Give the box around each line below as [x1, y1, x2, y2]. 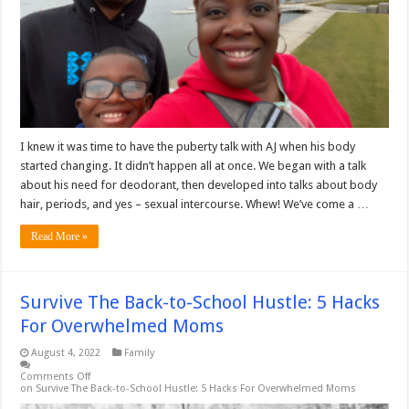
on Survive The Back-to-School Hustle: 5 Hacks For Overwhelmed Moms [20, 382, 357, 394]
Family [124, 346, 155, 359]
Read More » [31, 229, 89, 243]
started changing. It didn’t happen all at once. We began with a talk [20, 158, 367, 173]
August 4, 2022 [31, 346, 101, 359]
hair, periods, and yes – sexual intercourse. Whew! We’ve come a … [20, 196, 370, 211]
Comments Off [20, 370, 91, 383]
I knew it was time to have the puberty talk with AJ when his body [20, 139, 356, 153]
